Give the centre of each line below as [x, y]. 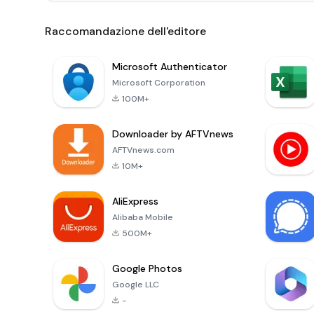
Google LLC [136, 285]
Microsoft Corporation [159, 83]
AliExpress [135, 202]
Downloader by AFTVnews [173, 134]
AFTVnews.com [143, 150]
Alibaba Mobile [143, 218]
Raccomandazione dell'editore [125, 32]
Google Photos [147, 269]
